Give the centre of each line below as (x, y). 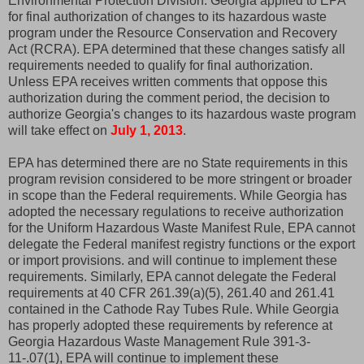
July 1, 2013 (147, 130)
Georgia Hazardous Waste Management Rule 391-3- (159, 341)
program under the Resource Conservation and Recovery (173, 32)
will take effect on (59, 130)
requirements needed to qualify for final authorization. (160, 65)
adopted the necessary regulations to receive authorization (176, 211)
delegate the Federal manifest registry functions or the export (182, 244)
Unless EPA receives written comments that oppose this (168, 81)
